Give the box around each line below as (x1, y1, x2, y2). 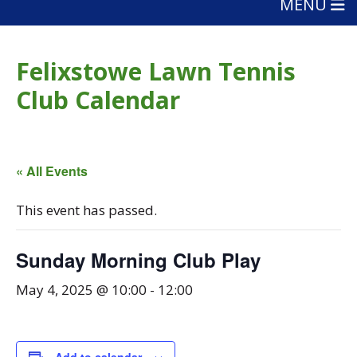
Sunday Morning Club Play (16, 246, 261, 273)
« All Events (16, 162, 88, 180)
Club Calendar (16, 84, 180, 116)
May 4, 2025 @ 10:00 (16, 280, 147, 299)
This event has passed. (16, 201, 157, 219)
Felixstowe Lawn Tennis (16, 55, 296, 88)
